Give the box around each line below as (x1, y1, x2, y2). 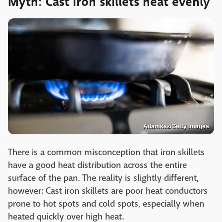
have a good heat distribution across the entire (8, 159, 187, 171)
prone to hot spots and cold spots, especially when (8, 198, 204, 210)
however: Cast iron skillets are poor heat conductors (8, 185, 208, 197)
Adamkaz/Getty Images (143, 122, 209, 130)
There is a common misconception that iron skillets (8, 146, 205, 158)
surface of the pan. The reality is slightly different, (8, 172, 199, 184)
